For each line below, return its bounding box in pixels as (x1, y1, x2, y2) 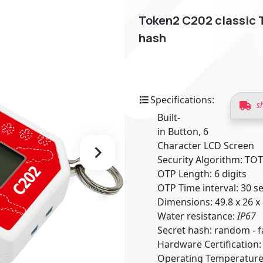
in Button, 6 (157, 124, 208, 138)
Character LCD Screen (157, 139, 254, 152)
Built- (157, 110, 180, 124)
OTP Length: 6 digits (157, 167, 247, 180)
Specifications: (150, 93, 217, 106)
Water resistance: (157, 209, 237, 222)
